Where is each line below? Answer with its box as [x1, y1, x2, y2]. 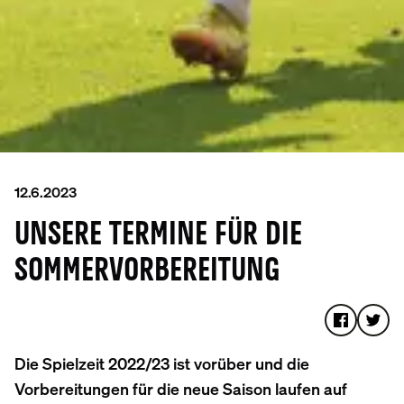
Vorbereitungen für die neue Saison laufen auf [14, 378, 347, 399]
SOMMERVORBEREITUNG [14, 256, 280, 288]
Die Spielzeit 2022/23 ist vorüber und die [14, 353, 309, 374]
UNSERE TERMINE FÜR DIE [14, 220, 302, 252]
